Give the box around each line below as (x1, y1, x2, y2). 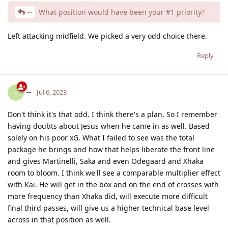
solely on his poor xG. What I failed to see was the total (8, 132, 194, 142)
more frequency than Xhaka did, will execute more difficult (8, 191, 208, 201)
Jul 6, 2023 (37, 87, 67, 97)
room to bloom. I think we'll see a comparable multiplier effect (8, 167, 220, 178)
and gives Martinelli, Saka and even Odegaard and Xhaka (8, 156, 204, 166)
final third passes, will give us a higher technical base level (8, 203, 209, 213)
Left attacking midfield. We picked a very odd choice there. (8, 31, 207, 41)
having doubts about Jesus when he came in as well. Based (8, 121, 210, 131)
